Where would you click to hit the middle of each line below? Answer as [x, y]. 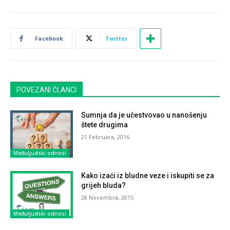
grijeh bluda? [104, 185]
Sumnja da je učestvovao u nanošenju [144, 115]
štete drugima [105, 124]
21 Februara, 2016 [106, 137]
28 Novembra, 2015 [108, 197]
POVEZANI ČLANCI [46, 90]
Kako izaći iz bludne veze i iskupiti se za [148, 175]
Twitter [116, 38]
